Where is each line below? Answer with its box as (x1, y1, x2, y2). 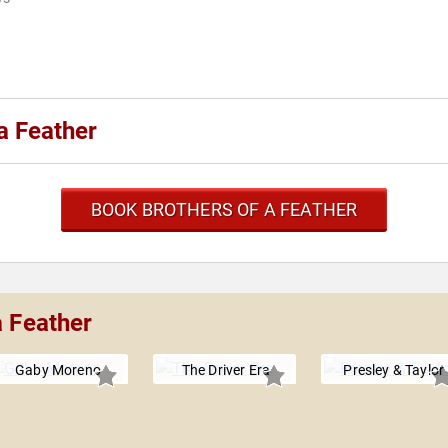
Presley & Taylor (343, 362, 445, 379)
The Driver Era (181, 362, 271, 379)
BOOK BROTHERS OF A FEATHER (90, 199, 358, 221)
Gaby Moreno (15, 362, 101, 379)
